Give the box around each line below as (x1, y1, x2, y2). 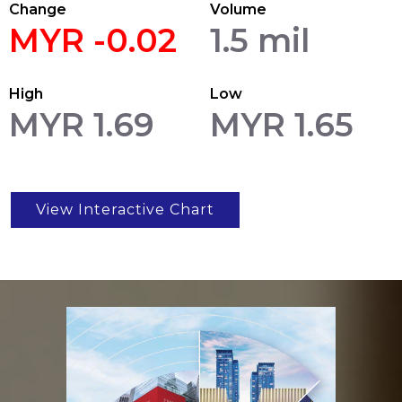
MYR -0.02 (8, 21, 177, 61)
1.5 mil (209, 21, 310, 61)
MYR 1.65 (209, 105, 354, 145)
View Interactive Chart (36, 201, 214, 219)
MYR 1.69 (8, 105, 154, 145)
